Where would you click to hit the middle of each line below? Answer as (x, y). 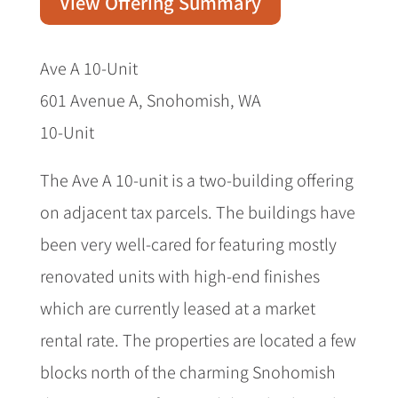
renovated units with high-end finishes (179, 275)
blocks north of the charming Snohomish (187, 371)
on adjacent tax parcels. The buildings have (197, 211)
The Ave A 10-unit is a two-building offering (196, 179)
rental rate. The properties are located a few (198, 339)
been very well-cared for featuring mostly (188, 243)
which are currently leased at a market (177, 307)
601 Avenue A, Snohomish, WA (150, 99)
